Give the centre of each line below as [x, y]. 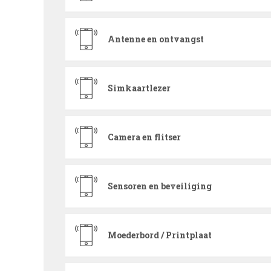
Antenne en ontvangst [156, 39]
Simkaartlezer [139, 88]
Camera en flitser [144, 137]
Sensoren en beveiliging [160, 186]
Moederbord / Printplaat [160, 235]
